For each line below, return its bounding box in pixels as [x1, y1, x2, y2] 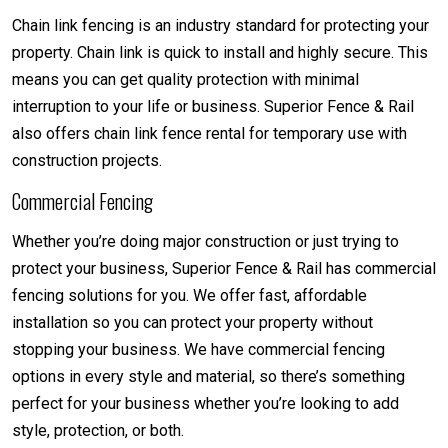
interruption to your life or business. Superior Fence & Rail [12, 96, 414, 116]
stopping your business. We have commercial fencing [12, 339, 385, 359]
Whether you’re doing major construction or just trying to [12, 231, 399, 251]
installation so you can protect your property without [12, 312, 373, 332]
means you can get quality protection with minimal [12, 69, 359, 89]
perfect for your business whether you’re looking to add [12, 393, 399, 413]
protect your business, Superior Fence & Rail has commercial [12, 258, 436, 278]
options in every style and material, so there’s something [12, 366, 405, 386]
